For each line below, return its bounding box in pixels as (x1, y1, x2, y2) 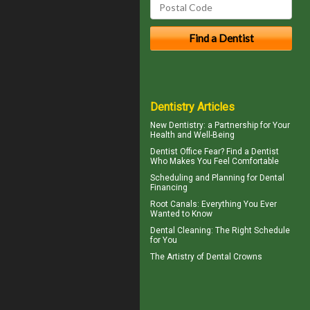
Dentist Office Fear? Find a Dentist (150, 146, 279, 156)
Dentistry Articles (150, 100, 235, 113)
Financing (150, 182, 188, 192)
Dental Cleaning (150, 225, 211, 235)
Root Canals (150, 199, 197, 209)
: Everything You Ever (197, 199, 277, 209)
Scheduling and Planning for (150, 172, 259, 183)
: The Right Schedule (211, 225, 290, 235)
